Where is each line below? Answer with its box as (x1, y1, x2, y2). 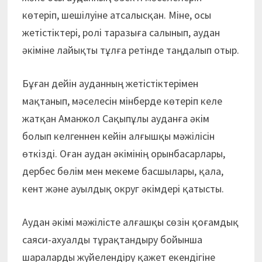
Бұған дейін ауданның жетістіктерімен (22, 77, 198, 91)
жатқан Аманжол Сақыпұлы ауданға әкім (22, 112, 209, 126)
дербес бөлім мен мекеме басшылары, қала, (22, 164, 223, 178)
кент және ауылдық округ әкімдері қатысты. (22, 182, 224, 196)
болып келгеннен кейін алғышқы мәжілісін (22, 129, 215, 143)
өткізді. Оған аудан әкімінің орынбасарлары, (22, 147, 225, 161)
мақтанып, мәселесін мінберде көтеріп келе (22, 94, 222, 108)
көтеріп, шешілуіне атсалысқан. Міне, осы (22, 8, 211, 22)
